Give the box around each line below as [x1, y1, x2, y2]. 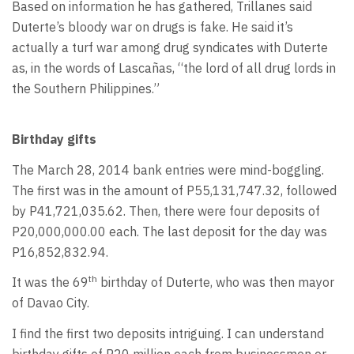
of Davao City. [12, 295, 89, 311]
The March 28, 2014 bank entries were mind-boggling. [12, 161, 324, 178]
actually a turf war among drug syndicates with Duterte [12, 39, 328, 55]
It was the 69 [12, 274, 88, 291]
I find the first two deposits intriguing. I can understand [12, 325, 324, 341]
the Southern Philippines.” [12, 80, 160, 96]
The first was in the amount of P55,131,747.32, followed [12, 182, 337, 198]
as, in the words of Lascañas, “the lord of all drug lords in [12, 59, 336, 76]
